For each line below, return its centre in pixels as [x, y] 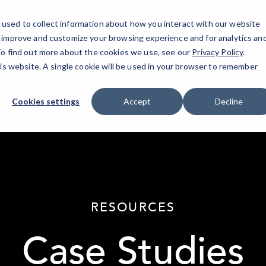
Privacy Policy [218, 52]
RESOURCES [133, 208]
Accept [137, 102]
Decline [229, 102]
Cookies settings [46, 102]
